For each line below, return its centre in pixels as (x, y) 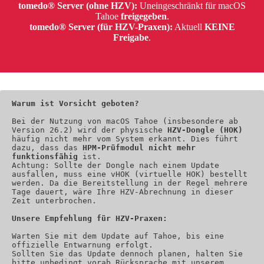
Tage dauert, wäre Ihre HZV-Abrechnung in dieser (123, 192)
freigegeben (143, 16)
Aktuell (188, 27)
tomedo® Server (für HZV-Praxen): (101, 27)
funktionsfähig (45, 156)
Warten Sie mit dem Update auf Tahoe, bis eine (118, 236)
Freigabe (131, 37)
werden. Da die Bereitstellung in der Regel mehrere (130, 183)
